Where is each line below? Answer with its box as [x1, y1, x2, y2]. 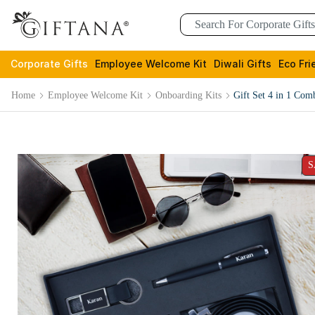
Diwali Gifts [214, 58, 271, 70]
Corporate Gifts [11, 58, 88, 70]
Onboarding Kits [155, 89, 221, 101]
